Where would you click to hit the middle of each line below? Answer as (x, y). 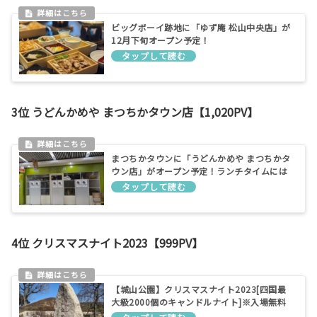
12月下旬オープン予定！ (160, 40)
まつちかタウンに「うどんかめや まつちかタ (201, 158)
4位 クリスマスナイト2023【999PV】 (107, 243)
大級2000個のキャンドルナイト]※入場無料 (198, 302)
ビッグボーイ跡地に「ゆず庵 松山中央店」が (201, 28)
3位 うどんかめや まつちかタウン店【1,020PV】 (135, 112)
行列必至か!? (137, 184)
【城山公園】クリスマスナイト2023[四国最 (198, 289)
